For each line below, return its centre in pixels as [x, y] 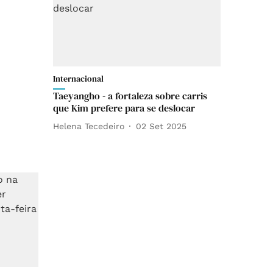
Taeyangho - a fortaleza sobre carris [130, 96]
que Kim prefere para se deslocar [124, 108]
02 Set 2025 [161, 126]
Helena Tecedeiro [89, 126]
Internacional [78, 79]
